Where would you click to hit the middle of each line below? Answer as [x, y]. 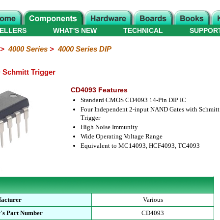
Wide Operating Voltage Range [121, 136]
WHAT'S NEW [75, 30]
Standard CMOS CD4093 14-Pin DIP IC [133, 100]
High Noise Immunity [109, 127]
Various [153, 200]
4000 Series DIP [84, 49]
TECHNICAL [143, 30]
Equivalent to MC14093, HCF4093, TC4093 [140, 146]
